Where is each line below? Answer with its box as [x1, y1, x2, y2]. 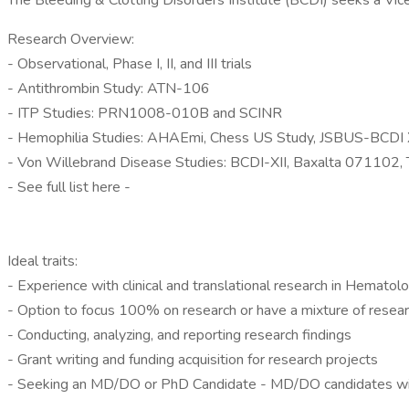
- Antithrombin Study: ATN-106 [7, 79, 210, 99]
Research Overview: [7, 29, 134, 49]
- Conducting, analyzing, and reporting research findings [7, 325, 351, 345]
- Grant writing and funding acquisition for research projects [7, 350, 378, 370]
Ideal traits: [7, 251, 78, 271]
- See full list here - [7, 177, 131, 197]
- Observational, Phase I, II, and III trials [7, 54, 252, 74]
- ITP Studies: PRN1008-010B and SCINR [7, 103, 282, 123]
